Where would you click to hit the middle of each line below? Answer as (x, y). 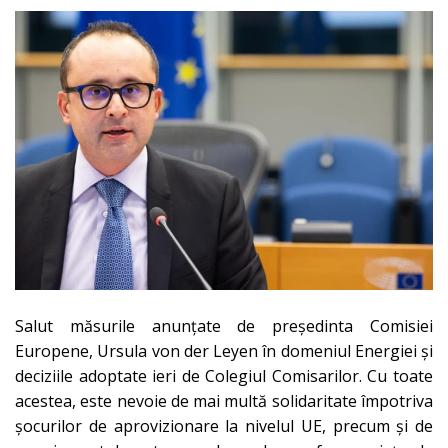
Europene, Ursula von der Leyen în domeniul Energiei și (224, 350)
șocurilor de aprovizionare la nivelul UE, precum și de (224, 425)
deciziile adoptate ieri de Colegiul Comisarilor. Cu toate (224, 375)
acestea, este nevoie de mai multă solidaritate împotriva (224, 400)
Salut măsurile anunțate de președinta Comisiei (224, 325)
